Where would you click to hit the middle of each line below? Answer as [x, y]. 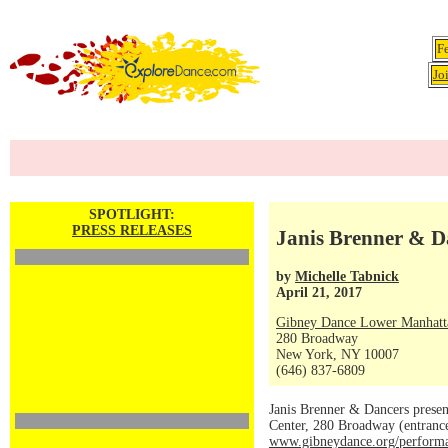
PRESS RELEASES [132, 230]
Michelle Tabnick [347, 276]
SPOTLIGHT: [132, 214]
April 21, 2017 [319, 292]
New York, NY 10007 [337, 354]
